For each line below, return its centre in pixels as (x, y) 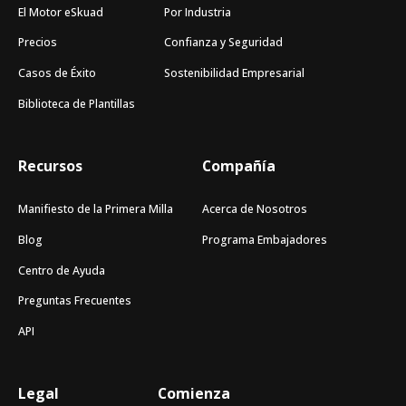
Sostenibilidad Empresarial (234, 73)
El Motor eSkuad (61, 12)
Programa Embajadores (265, 239)
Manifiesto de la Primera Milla (96, 208)
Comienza (194, 394)
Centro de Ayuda (62, 270)
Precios (38, 43)
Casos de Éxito (57, 73)
